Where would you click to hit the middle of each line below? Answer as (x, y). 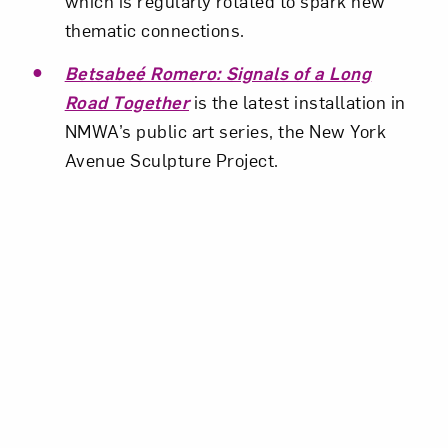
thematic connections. (154, 30)
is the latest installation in (297, 102)
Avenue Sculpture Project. (171, 160)
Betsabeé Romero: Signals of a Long (218, 73)
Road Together (127, 102)
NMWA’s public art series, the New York (225, 131)
